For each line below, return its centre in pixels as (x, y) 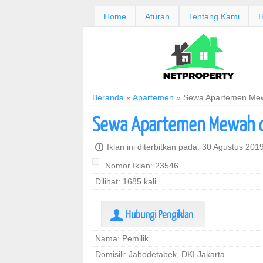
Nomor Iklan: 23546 (142, 166)
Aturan (157, 16)
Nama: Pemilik (122, 238)
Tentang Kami (214, 16)
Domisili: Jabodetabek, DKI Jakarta (160, 254)
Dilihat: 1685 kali (126, 181)
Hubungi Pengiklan (159, 214)
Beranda (108, 97)
